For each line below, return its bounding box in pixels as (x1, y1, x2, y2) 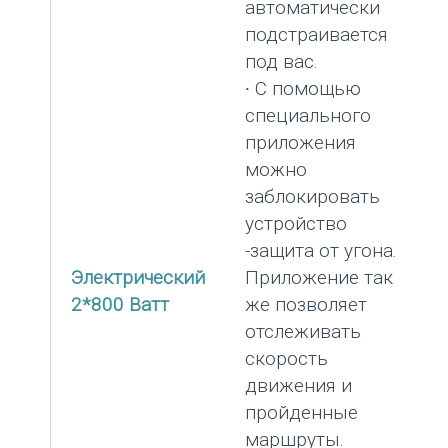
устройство (245, 211, 347, 235)
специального (245, 103, 371, 127)
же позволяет (245, 292, 367, 316)
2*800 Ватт (71, 292, 169, 316)
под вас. (245, 49, 318, 73)
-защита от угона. (245, 238, 397, 262)
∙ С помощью (245, 76, 361, 100)
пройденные (245, 400, 358, 424)
